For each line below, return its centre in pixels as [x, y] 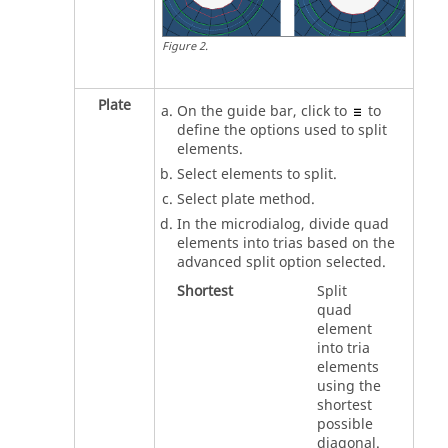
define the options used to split [282, 130]
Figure [179, 46]
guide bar [260, 111]
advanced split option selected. [281, 262]
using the [349, 386]
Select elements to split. [257, 174]
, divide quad [345, 224]
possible [345, 424]
